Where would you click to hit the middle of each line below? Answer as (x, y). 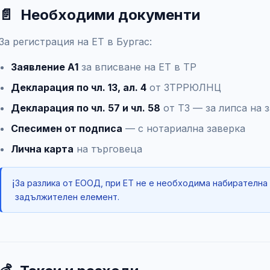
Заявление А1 (45, 67)
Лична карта (42, 149)
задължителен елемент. (67, 197)
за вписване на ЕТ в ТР (137, 67)
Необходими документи (110, 15)
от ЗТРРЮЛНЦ (184, 87)
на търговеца (108, 149)
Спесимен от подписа (67, 128)
